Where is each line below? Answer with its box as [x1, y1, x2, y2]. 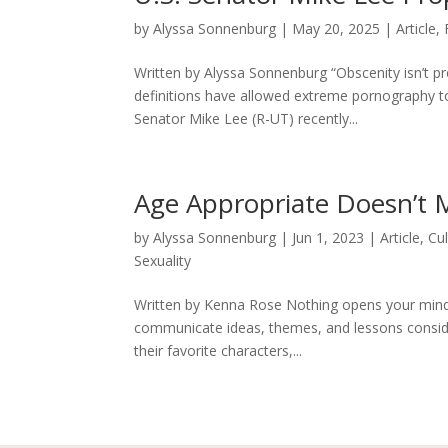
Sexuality [134, 251, 192, 271]
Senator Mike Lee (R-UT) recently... [134, 109, 359, 129]
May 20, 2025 [292, 19, 381, 39]
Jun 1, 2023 [292, 228, 365, 248]
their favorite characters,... [134, 341, 303, 361]
